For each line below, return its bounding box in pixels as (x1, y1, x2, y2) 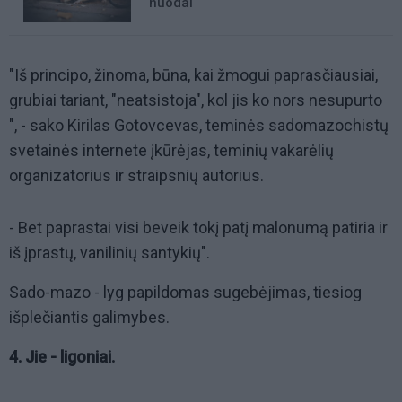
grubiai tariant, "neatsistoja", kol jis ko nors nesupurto (9, 91, 382, 110)
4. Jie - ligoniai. (9, 347, 115, 367)
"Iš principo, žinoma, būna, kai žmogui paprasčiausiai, (9, 66, 378, 85)
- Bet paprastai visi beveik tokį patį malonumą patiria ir (9, 218, 388, 238)
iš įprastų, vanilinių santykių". (9, 243, 210, 263)
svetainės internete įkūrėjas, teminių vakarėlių (9, 141, 334, 161)
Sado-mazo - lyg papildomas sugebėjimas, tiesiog (9, 283, 362, 302)
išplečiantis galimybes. (9, 308, 170, 328)
